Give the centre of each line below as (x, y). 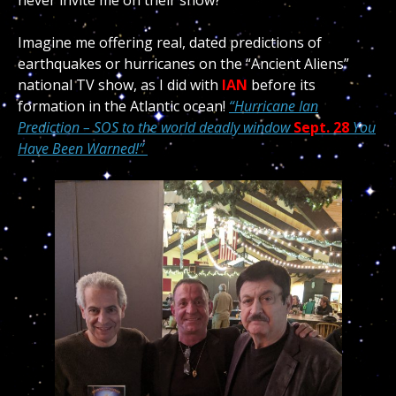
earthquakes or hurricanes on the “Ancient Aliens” (183, 64)
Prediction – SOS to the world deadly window (156, 127)
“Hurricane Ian (274, 106)
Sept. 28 (321, 127)
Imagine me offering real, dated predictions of (170, 42)
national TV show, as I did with (118, 85)
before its (282, 85)
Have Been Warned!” (83, 148)
